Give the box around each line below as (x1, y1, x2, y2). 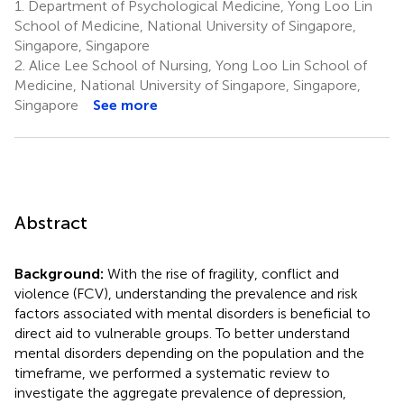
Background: (14, 264, 107, 282)
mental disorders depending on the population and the (14, 344, 364, 362)
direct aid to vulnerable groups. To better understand (14, 324, 350, 342)
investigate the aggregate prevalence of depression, (14, 383, 346, 401)
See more (93, 96, 158, 114)
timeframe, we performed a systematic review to (14, 363, 330, 381)
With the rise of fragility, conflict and (107, 264, 339, 282)
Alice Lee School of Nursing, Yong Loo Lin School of (25, 56, 367, 74)
